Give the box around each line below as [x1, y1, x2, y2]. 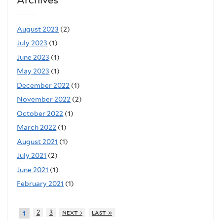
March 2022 [17, 123, 57, 132]
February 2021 [17, 180, 64, 188]
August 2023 [17, 25, 59, 33]
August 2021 [17, 137, 58, 146]
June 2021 [17, 165, 49, 174]
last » [92, 208, 112, 216]
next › [62, 208, 82, 216]
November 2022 [17, 95, 71, 104]
